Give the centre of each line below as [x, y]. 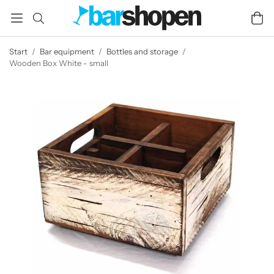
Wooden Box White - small [59, 63]
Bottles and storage [142, 51]
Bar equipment [67, 51]
